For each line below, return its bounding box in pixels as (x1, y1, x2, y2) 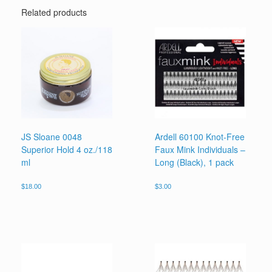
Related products (21, 6, 87, 19)
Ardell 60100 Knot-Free (155, 131, 245, 143)
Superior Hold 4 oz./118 (21, 143, 112, 156)
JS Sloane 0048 (21, 131, 82, 143)
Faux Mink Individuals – (155, 143, 246, 156)
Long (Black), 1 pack (155, 156, 234, 169)
